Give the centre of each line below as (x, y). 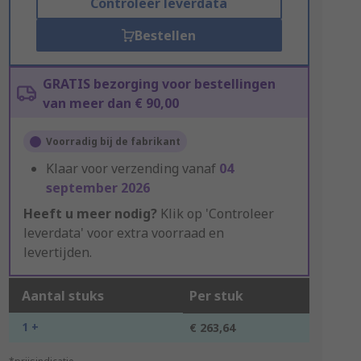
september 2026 (98, 188)
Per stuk (216, 296)
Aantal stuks (62, 296)
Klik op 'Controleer (215, 214)
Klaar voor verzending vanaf (132, 168)
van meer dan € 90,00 (110, 103)
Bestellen (166, 35)
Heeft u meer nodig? (90, 214)
